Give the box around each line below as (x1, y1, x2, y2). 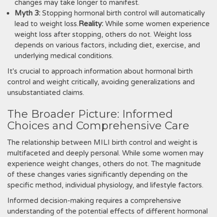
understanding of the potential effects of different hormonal (7, 207, 208, 216)
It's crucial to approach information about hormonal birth (7, 67, 193, 76)
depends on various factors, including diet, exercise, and (15, 41, 200, 49)
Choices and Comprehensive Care (7, 119, 189, 132)
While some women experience (103, 19, 210, 28)
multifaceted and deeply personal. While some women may (7, 149, 203, 157)
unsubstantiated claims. (7, 88, 84, 97)
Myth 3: (15, 9, 40, 17)
